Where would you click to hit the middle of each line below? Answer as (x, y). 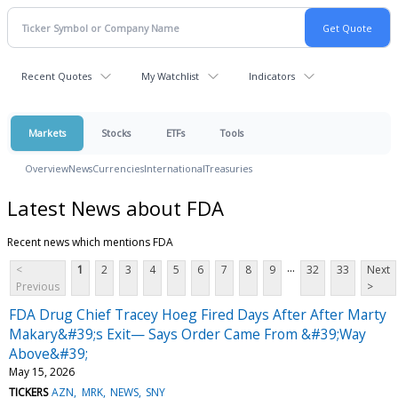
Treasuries (229, 168)
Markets (47, 133)
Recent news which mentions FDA (90, 242)
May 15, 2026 (42, 371)
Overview (47, 168)
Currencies (118, 168)
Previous (38, 286)
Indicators (272, 76)
